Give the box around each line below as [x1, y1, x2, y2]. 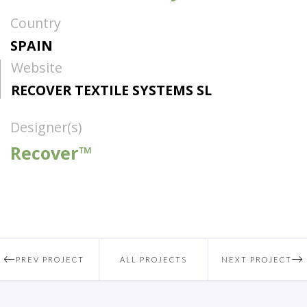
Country [10, 14, 61, 33]
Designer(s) [10, 118, 82, 137]
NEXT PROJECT [221, 255, 293, 265]
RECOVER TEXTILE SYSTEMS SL [11, 80, 212, 99]
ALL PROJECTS [119, 255, 187, 265]
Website [11, 58, 62, 77]
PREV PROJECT [16, 255, 85, 265]
